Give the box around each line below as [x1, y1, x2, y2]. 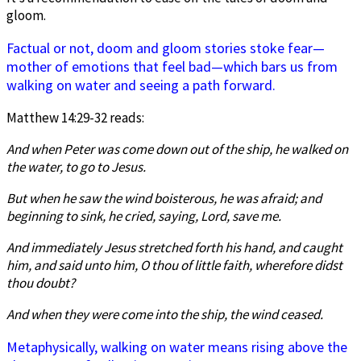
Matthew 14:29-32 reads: [6, 108, 144, 127]
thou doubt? [6, 273, 75, 292]
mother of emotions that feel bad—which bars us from [6, 56, 338, 76]
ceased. [280, 305, 323, 323]
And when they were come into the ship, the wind [6, 305, 278, 323]
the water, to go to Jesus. [6, 157, 146, 176]
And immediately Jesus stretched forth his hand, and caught [6, 238, 342, 256]
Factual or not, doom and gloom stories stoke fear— [6, 38, 325, 57]
